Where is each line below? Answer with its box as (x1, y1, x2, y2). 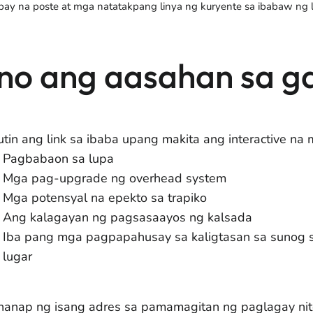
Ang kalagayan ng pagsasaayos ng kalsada (3, 209, 252, 226)
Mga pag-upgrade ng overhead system (3, 170, 226, 187)
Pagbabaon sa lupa (3, 150, 114, 167)
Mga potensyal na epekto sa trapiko (3, 189, 207, 206)
